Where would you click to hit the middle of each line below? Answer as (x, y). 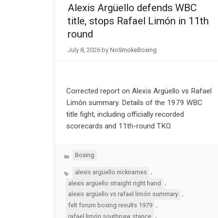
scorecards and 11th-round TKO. (119, 126)
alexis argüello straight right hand (114, 183)
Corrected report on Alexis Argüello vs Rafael (139, 91)
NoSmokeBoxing (133, 50)
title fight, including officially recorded (125, 114)
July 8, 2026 (84, 50)
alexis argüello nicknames (111, 172)
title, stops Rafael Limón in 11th (138, 21)
